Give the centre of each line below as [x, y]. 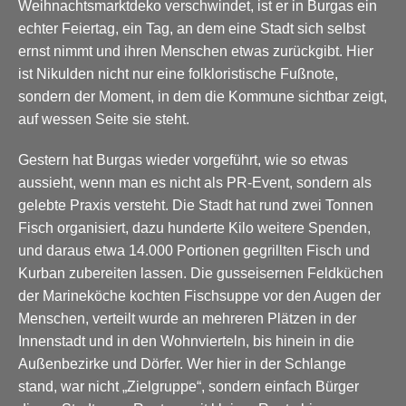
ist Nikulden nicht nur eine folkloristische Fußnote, [178, 73]
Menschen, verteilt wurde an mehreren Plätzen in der [187, 318]
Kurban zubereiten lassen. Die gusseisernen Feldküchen [201, 273]
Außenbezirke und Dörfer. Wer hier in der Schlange [182, 363]
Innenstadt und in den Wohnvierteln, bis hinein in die [186, 341]
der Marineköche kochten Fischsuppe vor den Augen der [199, 295]
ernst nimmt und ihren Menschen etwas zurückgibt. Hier [196, 51]
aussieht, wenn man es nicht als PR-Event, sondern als [195, 182]
